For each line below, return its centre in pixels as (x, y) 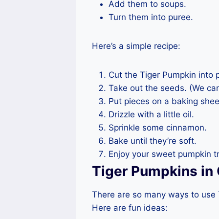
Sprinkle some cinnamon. (158, 128)
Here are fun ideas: (130, 208)
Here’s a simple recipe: (136, 46)
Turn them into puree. (151, 17)
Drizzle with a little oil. (151, 115)
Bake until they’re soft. (153, 141)
